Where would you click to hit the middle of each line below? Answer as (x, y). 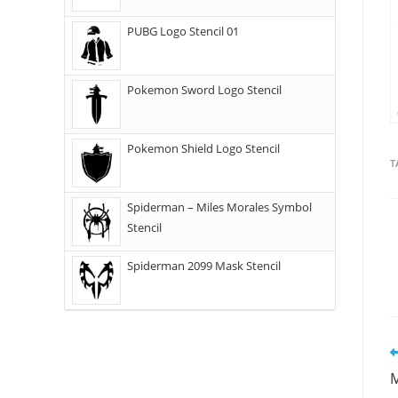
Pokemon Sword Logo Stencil (204, 90)
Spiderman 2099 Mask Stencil (204, 266)
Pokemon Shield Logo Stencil (203, 148)
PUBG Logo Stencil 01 (183, 31)
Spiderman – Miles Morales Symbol (219, 207)
